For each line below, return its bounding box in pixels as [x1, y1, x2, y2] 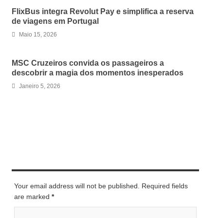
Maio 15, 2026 [19, 31, 57, 38]
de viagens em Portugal [12, 17, 99, 26]
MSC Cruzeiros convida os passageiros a [12, 58, 164, 67]
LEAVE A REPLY [12, 154, 63, 167]
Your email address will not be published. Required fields [14, 182, 188, 190]
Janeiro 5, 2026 [19, 82, 60, 90]
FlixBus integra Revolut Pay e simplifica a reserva [12, 7, 194, 16]
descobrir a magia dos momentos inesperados [12, 68, 183, 77]
